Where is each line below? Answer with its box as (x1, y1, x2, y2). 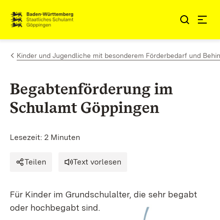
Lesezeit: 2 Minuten (10, 133, 80, 142)
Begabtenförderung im (10, 79, 173, 98)
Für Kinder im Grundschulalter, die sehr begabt (10, 189, 197, 199)
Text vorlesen (73, 157, 121, 166)
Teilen (25, 157, 46, 166)
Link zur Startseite (10, 18, 82, 29)
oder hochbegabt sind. (10, 202, 100, 213)
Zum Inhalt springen (25, 10, 105, 21)
